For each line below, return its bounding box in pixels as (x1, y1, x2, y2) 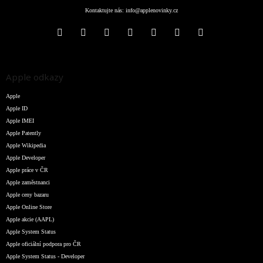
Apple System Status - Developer (6, 252, 85, 259)
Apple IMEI (6, 117, 34, 124)
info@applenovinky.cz (126, 6, 178, 14)
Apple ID (6, 104, 28, 112)
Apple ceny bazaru (6, 191, 49, 198)
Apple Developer (6, 154, 45, 161)
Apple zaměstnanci (6, 178, 50, 186)
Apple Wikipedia (6, 141, 46, 149)
